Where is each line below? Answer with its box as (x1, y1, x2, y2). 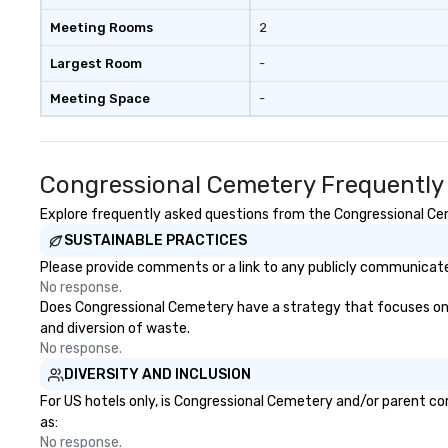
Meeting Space (50, 91, 150, 106)
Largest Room (50, 56, 142, 71)
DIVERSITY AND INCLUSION (64, 366, 251, 383)
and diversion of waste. (40, 320, 190, 337)
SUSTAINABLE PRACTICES (64, 232, 247, 249)
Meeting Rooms (50, 20, 153, 35)
